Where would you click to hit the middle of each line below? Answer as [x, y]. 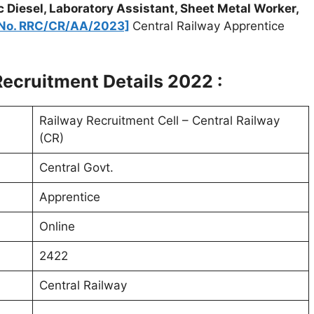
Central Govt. [76, 167]
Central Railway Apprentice [209, 26]
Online [57, 226]
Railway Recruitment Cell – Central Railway [159, 120]
